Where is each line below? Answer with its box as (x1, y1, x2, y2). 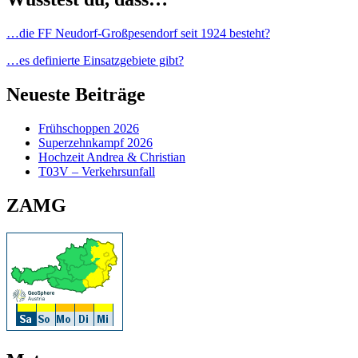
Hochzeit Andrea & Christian (38, 149, 185, 164)
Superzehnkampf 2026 (38, 135, 153, 149)
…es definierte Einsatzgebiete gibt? (6, 54, 184, 68)
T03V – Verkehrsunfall (38, 164, 155, 178)
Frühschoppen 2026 (38, 121, 139, 135)
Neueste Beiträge (6, 84, 145, 105)
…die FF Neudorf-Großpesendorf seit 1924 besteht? (6, 26, 270, 41)
